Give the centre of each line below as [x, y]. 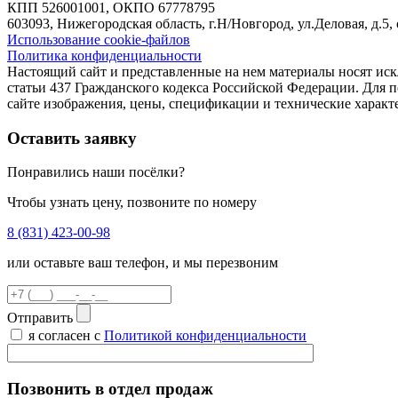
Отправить [42, 318]
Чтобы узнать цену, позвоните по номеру [132, 203]
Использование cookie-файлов [99, 40]
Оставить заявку [72, 138]
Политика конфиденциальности [104, 56]
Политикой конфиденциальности [205, 336]
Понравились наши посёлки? [96, 172]
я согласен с [64, 336]
